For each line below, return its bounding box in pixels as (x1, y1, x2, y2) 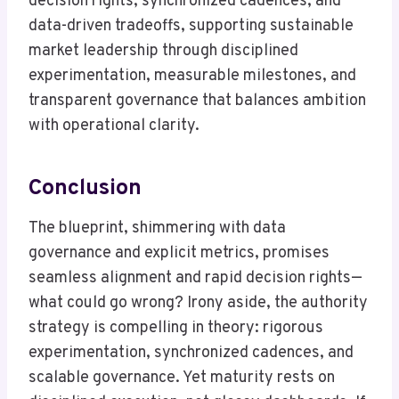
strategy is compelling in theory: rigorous (28, 318, 323, 339)
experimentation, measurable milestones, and (28, 66, 356, 87)
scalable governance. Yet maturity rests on (28, 368, 335, 389)
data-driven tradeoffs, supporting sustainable (28, 16, 354, 37)
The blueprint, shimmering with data (28, 218, 286, 240)
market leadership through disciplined (28, 41, 298, 62)
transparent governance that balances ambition (28, 91, 366, 112)
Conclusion (28, 174, 142, 203)
